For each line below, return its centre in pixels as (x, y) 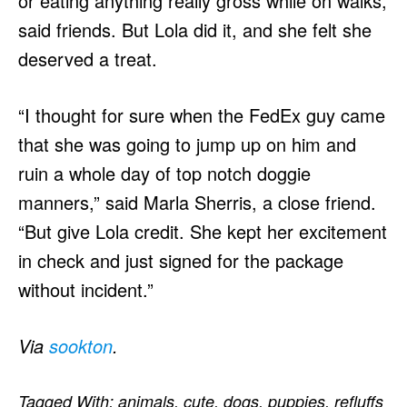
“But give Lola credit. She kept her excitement (203, 231)
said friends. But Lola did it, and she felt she (195, 30)
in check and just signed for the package (181, 260)
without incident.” (86, 289)
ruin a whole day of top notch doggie (164, 173)
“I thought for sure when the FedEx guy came (202, 115)
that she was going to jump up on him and (187, 144)
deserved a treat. (88, 59)
